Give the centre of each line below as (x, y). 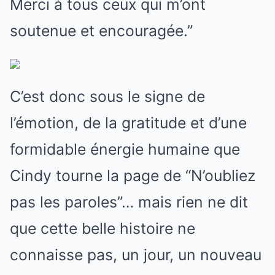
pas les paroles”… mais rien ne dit (129, 202)
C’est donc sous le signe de (107, 96)
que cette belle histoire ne (103, 228)
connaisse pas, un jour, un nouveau (136, 254)
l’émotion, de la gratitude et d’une (128, 122)
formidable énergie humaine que (125, 149)
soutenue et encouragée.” (101, 30)
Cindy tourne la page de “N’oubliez (133, 175)
